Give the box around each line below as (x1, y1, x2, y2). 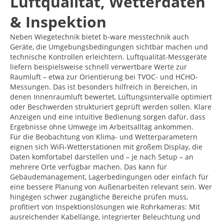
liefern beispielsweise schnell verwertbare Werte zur (10, 61, 187, 71)
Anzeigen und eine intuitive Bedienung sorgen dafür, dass (10, 111, 205, 121)
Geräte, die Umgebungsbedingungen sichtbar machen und (10, 41, 208, 51)
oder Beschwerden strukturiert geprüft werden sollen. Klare (10, 101, 211, 111)
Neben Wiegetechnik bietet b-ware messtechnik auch (10, 31, 189, 41)
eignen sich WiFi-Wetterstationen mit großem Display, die (10, 141, 202, 151)
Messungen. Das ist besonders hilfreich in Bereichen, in (10, 81, 197, 91)
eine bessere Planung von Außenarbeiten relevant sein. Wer (10, 181, 212, 191)
